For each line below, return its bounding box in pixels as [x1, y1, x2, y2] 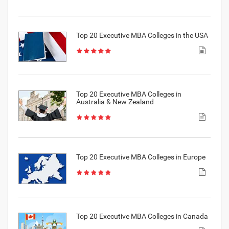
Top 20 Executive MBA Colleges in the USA [76, 31, 208, 39]
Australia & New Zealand [76, 98, 154, 106]
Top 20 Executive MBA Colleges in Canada [76, 212, 208, 220]
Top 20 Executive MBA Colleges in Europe [76, 153, 205, 162]
